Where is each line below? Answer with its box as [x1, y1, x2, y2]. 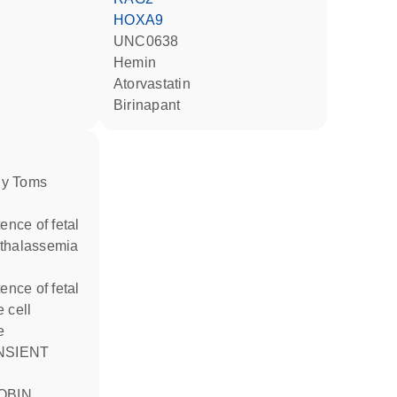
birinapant [123, 97, 181, 113]
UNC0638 [124, 34, 179, 49]
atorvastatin [123, 76, 191, 91]
